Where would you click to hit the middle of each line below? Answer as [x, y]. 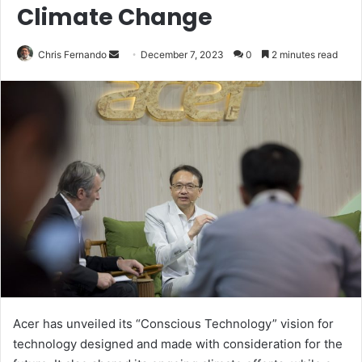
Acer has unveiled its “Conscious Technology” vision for [173, 324]
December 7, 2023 [182, 54]
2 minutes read [303, 54]
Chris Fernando [72, 54]
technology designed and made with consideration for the [178, 344]
